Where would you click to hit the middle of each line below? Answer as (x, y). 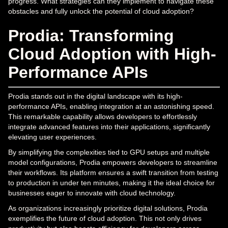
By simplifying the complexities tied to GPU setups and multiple (109, 152)
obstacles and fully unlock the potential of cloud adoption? (101, 11)
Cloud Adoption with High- (112, 54)
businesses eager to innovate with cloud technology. (92, 193)
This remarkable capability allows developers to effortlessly (103, 116)
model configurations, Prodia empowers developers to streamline (113, 162)
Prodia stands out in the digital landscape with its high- (95, 96)
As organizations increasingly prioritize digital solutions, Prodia (108, 208)
